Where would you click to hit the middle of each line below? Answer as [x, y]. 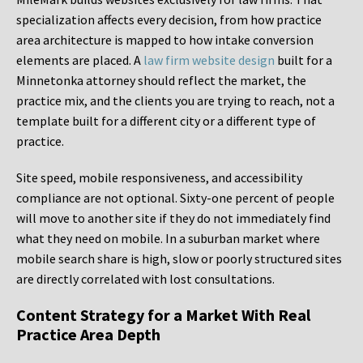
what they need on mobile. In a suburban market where [168, 239]
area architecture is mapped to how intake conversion [165, 40]
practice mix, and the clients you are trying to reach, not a [175, 101]
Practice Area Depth [88, 335]
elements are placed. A [80, 60]
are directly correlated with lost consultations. [145, 279]
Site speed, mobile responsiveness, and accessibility [159, 178]
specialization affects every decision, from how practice [169, 20]
